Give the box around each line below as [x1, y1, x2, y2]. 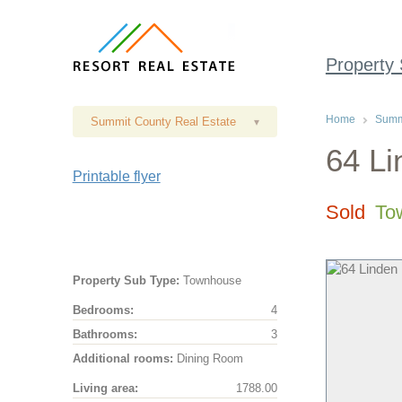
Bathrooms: [72, 327, 137, 341]
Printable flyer [72, 169, 161, 184]
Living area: [72, 381, 138, 396]
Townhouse [179, 274, 241, 287]
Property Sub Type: [72, 274, 179, 287]
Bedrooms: [72, 302, 134, 317]
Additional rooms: [72, 352, 173, 366]
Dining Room [172, 352, 243, 366]
